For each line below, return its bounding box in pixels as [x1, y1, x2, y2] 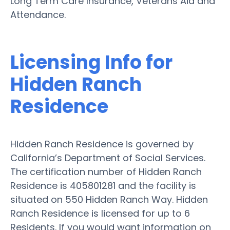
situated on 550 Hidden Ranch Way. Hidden [10, 193, 208, 206]
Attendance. [10, 8, 66, 21]
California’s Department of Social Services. [10, 151, 205, 164]
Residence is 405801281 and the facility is [10, 179, 196, 192]
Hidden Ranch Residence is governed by [10, 137, 194, 150]
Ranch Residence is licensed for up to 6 [10, 206, 190, 220]
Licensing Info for [10, 49, 172, 75]
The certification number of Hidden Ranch [10, 165, 202, 178]
